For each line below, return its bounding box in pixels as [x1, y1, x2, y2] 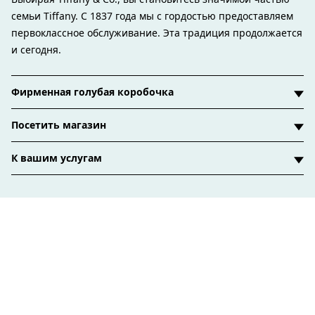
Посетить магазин [11, 117, 106, 131]
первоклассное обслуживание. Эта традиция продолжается [11, 25, 302, 39]
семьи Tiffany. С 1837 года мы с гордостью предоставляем [11, 8, 293, 22]
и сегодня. [11, 42, 61, 56]
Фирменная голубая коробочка [11, 84, 174, 98]
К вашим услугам [11, 150, 102, 165]
